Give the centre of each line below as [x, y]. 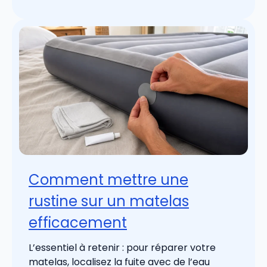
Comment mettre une [108, 180]
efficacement [78, 223]
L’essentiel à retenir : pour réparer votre [122, 248]
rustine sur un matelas [109, 201]
